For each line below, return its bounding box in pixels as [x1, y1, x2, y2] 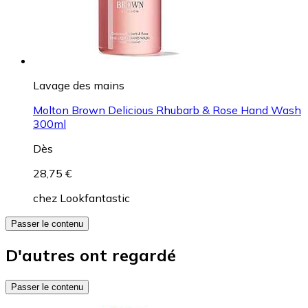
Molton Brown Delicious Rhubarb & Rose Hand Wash [33, 102, 301, 117]
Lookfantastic [60, 190, 130, 205]
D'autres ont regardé [5, 244, 176, 265]
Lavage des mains [33, 78, 124, 92]
